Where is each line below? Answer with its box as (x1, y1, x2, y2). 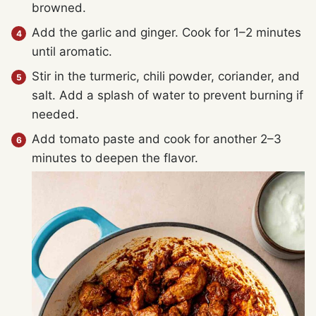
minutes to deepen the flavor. (32, 150, 198, 165)
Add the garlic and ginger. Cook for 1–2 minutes (32, 25, 301, 39)
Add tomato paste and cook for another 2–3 (32, 131, 281, 146)
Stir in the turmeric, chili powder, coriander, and (32, 68, 300, 83)
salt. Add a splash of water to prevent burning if (32, 87, 303, 102)
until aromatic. (32, 44, 112, 59)
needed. (32, 107, 79, 121)
